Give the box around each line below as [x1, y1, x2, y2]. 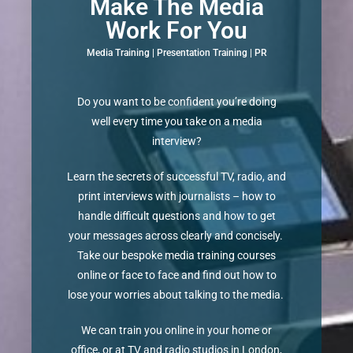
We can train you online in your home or [81, 324, 272, 337]
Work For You [106, 17, 247, 45]
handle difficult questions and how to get [77, 210, 276, 223]
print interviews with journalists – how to [77, 190, 276, 203]
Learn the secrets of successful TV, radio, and [67, 170, 286, 184]
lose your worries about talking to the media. [67, 288, 286, 302]
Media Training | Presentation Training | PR [86, 47, 267, 59]
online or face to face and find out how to [76, 269, 277, 282]
